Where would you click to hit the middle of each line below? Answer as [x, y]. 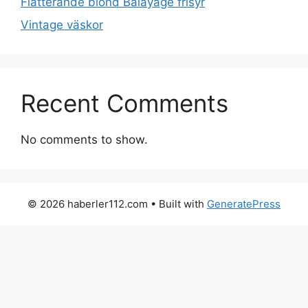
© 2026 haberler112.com [88, 204]
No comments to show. [84, 140]
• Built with [177, 204]
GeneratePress [244, 204]
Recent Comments [124, 103]
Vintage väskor [62, 25]
